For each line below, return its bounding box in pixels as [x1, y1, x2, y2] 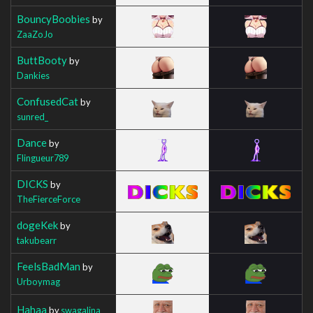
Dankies [17, 69, 50, 81]
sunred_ [17, 110, 48, 122]
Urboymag [17, 275, 60, 287]
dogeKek [17, 218, 58, 231]
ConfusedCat [17, 94, 78, 108]
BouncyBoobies [17, 12, 90, 25]
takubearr [17, 234, 57, 246]
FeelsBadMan [17, 259, 80, 272]
